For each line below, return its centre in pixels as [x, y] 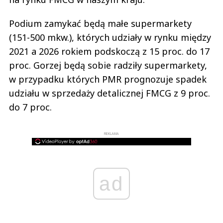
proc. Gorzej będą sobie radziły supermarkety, [108, 65]
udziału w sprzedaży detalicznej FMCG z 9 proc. [110, 93]
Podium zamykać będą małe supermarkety [100, 23]
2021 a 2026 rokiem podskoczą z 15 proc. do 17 [109, 51]
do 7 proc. [30, 107]
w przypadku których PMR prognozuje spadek [108, 79]
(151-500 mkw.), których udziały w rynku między [110, 37]
